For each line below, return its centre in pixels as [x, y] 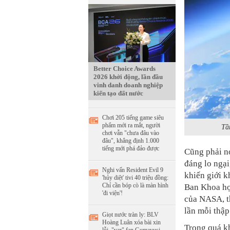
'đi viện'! [112, 193]
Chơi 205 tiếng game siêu [133, 118]
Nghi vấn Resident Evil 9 [133, 170]
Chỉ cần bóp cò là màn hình [135, 185]
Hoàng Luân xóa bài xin [131, 222]
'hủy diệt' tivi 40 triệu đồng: [135, 178]
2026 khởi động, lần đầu [128, 77]
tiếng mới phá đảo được [131, 148]
